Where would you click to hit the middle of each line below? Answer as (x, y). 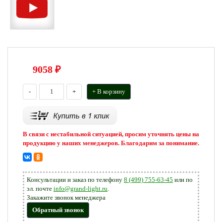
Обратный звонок (58, 210)
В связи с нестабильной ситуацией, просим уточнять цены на (111, 134)
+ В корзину (109, 91)
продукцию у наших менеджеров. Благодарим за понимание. (111, 143)
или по (183, 180)
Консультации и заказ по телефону (75, 180)
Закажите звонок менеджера (66, 197)
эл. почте (40, 189)
